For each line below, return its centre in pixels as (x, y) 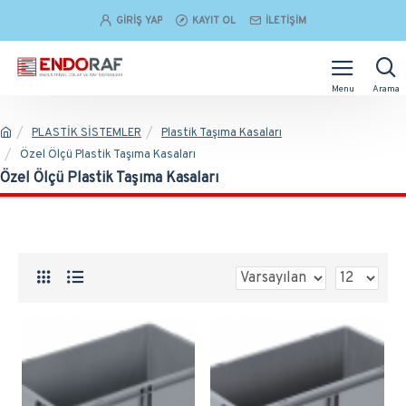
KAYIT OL (214, 20)
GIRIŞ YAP (139, 20)
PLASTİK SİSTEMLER (87, 133)
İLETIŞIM (286, 20)
